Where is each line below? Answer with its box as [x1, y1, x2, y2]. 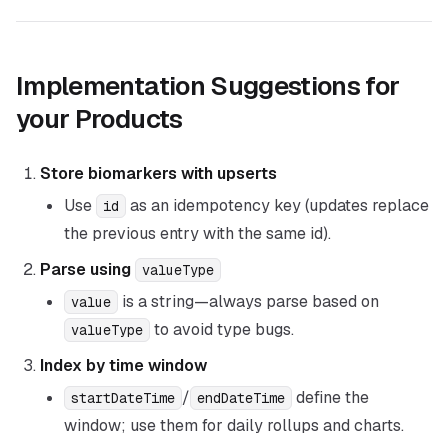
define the [292, 387, 369, 408]
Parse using [40, 259, 135, 280]
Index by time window [40, 355, 207, 376]
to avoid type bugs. [150, 319, 294, 340]
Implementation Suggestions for [16, 69, 400, 103]
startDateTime [71, 389, 175, 407]
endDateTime [197, 389, 285, 407]
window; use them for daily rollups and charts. [64, 415, 404, 436]
